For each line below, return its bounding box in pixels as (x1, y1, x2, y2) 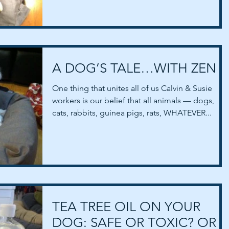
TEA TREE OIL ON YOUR (52, 198, 200, 215)
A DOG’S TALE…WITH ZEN (52, 60, 216, 76)
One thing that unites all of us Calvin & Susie (52, 83, 212, 93)
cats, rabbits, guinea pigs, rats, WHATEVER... (52, 107, 212, 118)
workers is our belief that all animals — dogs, (52, 95, 214, 105)
